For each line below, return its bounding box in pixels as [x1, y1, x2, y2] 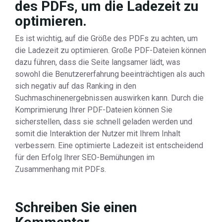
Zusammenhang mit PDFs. [15, 165, 106, 174]
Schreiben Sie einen [15, 199, 137, 216]
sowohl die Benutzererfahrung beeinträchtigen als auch [15, 69, 205, 79]
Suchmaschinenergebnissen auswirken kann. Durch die [15, 93, 204, 103]
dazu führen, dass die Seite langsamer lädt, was [15, 57, 180, 67]
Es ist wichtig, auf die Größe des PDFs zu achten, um [15, 34, 198, 43]
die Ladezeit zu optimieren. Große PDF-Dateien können [15, 46, 206, 55]
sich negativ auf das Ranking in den [15, 81, 136, 91]
